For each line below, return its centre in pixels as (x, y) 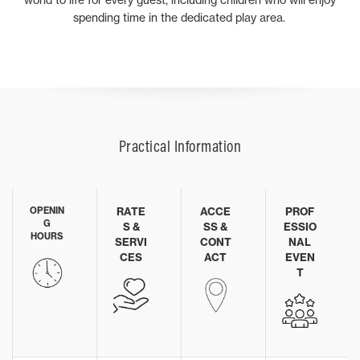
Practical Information (180, 146)
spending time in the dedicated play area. (180, 17)
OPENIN (47, 211)
